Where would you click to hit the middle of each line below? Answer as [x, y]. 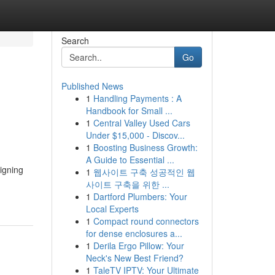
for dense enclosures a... [134, 233]
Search [75, 41]
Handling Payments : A [137, 98]
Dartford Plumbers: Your [140, 196]
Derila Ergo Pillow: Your [138, 246]
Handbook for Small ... [129, 110]
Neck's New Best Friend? [134, 258]
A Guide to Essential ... [130, 160]
